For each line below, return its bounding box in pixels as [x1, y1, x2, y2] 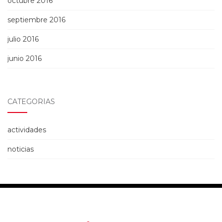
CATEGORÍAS [7, 97, 55, 107]
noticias [7, 145, 34, 154]
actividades [7, 125, 46, 135]
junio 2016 [7, 54, 42, 63]
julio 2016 [7, 35, 39, 44]
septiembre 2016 [7, 15, 65, 25]
